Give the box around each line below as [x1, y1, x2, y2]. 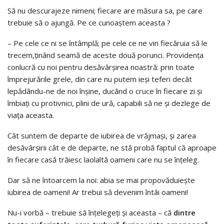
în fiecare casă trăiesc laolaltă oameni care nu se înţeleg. [7, 154, 199, 165]
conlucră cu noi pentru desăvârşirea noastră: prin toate [7, 62, 194, 72]
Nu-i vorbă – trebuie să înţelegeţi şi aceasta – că [7, 207, 173, 218]
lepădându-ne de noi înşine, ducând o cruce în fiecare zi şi [7, 86, 202, 96]
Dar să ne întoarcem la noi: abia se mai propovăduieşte [7, 175, 195, 185]
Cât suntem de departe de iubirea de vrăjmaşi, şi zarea [7, 130, 196, 141]
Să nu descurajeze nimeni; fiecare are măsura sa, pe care [7, 5, 202, 16]
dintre [173, 207, 195, 218]
